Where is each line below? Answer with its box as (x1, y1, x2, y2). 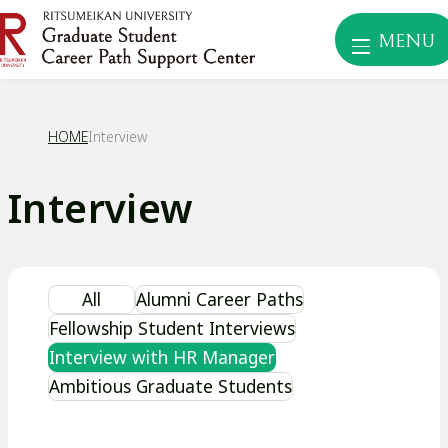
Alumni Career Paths (135, 286, 303, 311)
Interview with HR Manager (49, 344, 275, 369)
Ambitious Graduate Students (49, 373, 292, 398)
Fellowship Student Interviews (49, 315, 295, 340)
